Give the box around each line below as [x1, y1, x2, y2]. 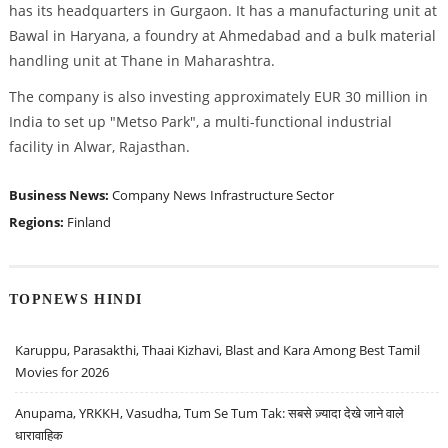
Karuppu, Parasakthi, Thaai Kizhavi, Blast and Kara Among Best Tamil [15, 340, 421, 359]
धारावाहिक [15, 425, 64, 444]
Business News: [8, 186, 112, 205]
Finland [66, 213, 111, 232]
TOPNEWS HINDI [8, 290, 143, 307]
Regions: [8, 213, 67, 232]
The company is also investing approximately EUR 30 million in [8, 87, 428, 107]
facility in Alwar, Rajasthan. [8, 137, 190, 157]
